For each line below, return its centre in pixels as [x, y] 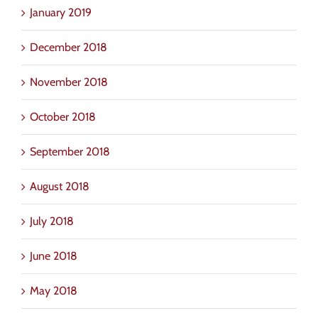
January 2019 [61, 12]
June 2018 [54, 256]
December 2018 [68, 47]
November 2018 [69, 82]
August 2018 [60, 186]
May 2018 [54, 290]
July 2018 [52, 221]
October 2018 [63, 116]
